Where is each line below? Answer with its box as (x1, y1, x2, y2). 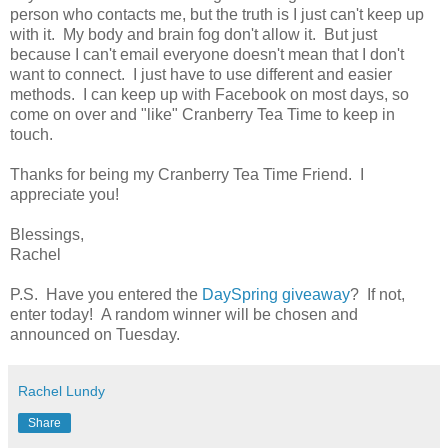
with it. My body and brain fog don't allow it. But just (10, 25, 377, 43)
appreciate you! (10, 185, 119, 203)
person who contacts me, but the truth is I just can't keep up (10, 5, 424, 23)
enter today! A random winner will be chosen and (10, 305, 358, 323)
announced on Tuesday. (10, 325, 180, 343)
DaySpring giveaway (202, 285, 350, 303)
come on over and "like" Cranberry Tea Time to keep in (10, 105, 395, 123)
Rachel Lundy (18, 382, 105, 399)
